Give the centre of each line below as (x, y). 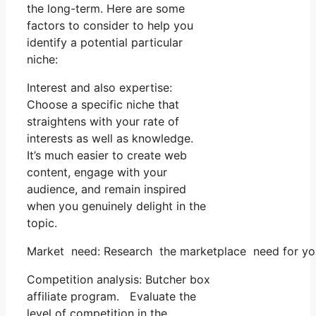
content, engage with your (97, 172)
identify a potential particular (105, 43)
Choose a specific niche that (103, 105)
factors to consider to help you (110, 26)
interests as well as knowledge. (110, 139)
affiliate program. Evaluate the (111, 297)
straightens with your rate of (103, 122)
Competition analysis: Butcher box (119, 280)
